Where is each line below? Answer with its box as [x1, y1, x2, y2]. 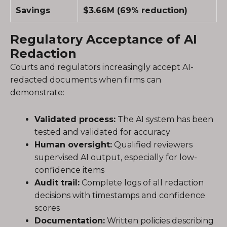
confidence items [34, 165, 104, 175]
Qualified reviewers [112, 140, 193, 149]
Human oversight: [34, 140, 112, 149]
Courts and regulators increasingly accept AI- [10, 62, 194, 72]
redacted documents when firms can [10, 75, 161, 85]
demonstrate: [10, 88, 64, 97]
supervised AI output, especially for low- [34, 153, 197, 162]
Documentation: [34, 216, 105, 225]
